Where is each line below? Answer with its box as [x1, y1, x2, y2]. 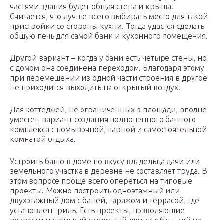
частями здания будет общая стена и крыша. [10, 2, 173, 11]
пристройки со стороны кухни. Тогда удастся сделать [10, 22, 204, 31]
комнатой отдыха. [10, 135, 76, 144]
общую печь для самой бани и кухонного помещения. [10, 31, 208, 41]
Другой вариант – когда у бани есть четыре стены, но [10, 54, 207, 63]
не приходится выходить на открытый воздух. [10, 83, 180, 92]
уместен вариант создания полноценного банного [10, 115, 196, 124]
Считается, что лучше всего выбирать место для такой [10, 12, 208, 21]
